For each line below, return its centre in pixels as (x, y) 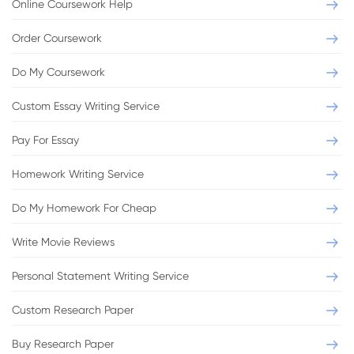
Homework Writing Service (78, 174)
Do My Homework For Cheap (84, 208)
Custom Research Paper (73, 310)
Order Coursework (57, 38)
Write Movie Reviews (63, 242)
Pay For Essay (45, 140)
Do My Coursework (58, 72)
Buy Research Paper (63, 344)
